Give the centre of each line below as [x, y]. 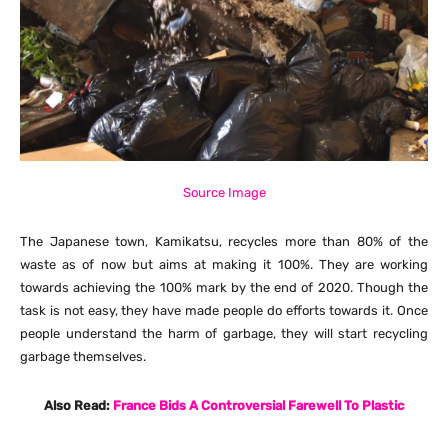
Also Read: [78, 406]
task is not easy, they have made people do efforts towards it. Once [224, 311]
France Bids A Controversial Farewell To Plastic [258, 406]
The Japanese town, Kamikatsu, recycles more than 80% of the [224, 242]
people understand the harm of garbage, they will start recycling [224, 334]
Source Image [224, 193]
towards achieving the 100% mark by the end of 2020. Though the [224, 288]
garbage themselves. [83, 357]
